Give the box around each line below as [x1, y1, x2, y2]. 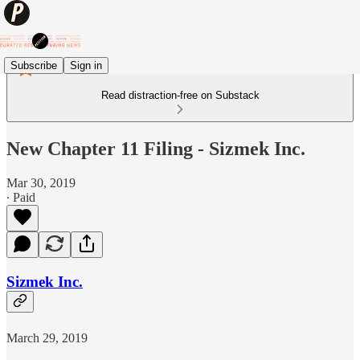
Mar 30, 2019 [6, 175, 76, 190]
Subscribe [10, 59, 57, 72]
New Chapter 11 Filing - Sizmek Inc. [6, 137, 305, 159]
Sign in [70, 59, 102, 72]
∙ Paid [6, 190, 35, 204]
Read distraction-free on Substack [100, 89, 260, 101]
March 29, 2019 [6, 331, 88, 346]
